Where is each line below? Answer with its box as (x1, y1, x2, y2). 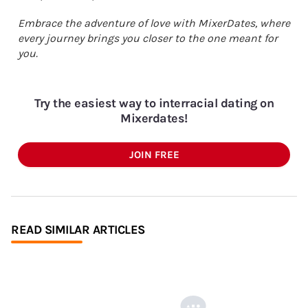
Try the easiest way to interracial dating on (34, 95, 274, 111)
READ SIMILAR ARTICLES (11, 221, 145, 237)
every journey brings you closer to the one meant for (18, 31, 278, 45)
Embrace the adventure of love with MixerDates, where (18, 16, 290, 30)
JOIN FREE (129, 148, 179, 161)
